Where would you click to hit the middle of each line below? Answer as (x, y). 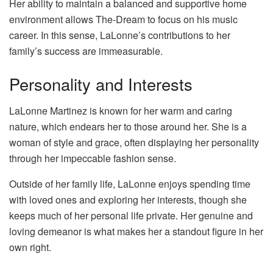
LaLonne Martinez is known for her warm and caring (121, 111)
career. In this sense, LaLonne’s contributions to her (120, 35)
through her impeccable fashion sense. (93, 158)
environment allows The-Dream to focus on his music (123, 19)
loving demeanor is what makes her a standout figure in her (136, 232)
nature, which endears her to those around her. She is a (128, 127)
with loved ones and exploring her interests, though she (128, 200)
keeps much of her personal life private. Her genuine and (131, 216)
